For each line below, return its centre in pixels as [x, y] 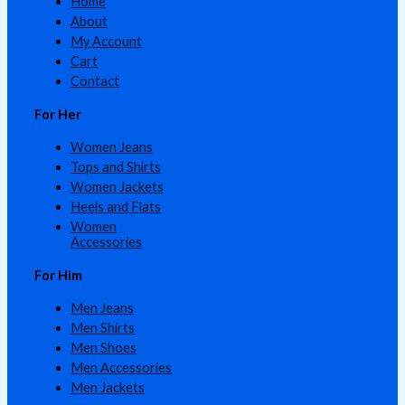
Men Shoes [104, 348]
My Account [106, 41]
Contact [95, 80]
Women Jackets [117, 186]
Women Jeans [112, 146]
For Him [58, 275]
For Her [58, 114]
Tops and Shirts [116, 166]
